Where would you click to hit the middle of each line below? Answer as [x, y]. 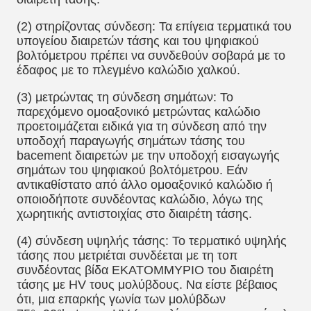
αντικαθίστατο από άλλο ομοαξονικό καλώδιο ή [145, 185]
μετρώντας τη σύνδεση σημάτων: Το [134, 97]
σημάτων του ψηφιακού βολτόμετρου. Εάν [132, 170]
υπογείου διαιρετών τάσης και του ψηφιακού [138, 41]
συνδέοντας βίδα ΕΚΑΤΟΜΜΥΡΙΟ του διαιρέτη [145, 270]
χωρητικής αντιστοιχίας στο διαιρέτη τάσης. [134, 214]
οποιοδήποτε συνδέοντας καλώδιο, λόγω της [140, 199]
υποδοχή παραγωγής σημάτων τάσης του [131, 141]
